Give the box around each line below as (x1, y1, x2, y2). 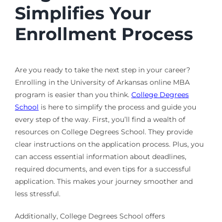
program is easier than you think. (14, 90, 131, 100)
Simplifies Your (14, 2, 151, 24)
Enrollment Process (14, 23, 193, 45)
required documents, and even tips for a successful (14, 165, 191, 174)
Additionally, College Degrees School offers (14, 212, 165, 221)
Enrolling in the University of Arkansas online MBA (14, 78, 190, 87)
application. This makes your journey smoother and (14, 177, 193, 186)
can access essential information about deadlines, (14, 152, 186, 162)
